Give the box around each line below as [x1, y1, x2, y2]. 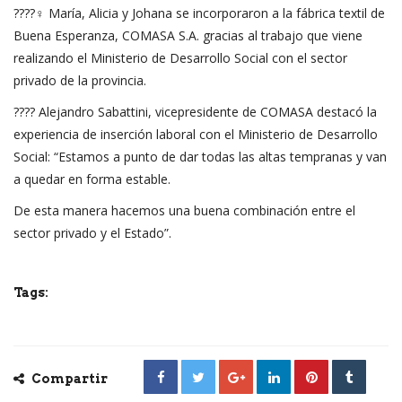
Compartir [29, 371, 108, 386]
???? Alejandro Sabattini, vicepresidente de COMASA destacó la [13, 102, 377, 120]
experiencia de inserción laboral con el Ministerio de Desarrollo [13, 125, 378, 143]
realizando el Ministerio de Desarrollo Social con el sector [13, 48, 347, 66]
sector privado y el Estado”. [13, 223, 171, 241]
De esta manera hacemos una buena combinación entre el [13, 201, 355, 219]
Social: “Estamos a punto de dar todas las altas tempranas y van [13, 147, 387, 165]
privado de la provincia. [13, 71, 150, 89]
